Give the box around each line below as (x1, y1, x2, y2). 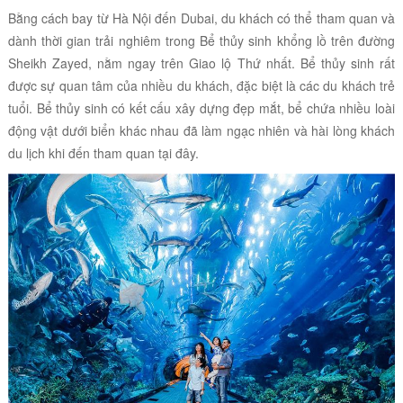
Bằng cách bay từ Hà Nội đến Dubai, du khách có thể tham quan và (7, 9, 396, 28)
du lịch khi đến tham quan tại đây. (7, 144, 199, 163)
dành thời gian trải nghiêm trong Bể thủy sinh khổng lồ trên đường (7, 31, 396, 50)
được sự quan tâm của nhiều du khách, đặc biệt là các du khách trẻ (7, 76, 396, 95)
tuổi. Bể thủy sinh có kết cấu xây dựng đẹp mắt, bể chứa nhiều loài (7, 99, 396, 118)
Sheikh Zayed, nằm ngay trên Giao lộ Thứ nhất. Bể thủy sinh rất (7, 54, 396, 73)
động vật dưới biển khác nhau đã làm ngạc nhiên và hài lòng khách (7, 121, 396, 140)
